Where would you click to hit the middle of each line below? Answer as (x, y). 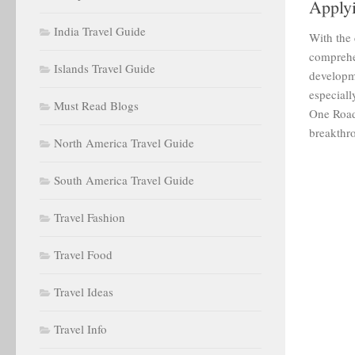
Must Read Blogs (96, 105)
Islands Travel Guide (105, 68)
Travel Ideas (84, 292)
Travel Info (80, 329)
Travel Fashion (90, 217)
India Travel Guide (100, 31)
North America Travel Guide (124, 143)
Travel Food (83, 254)
